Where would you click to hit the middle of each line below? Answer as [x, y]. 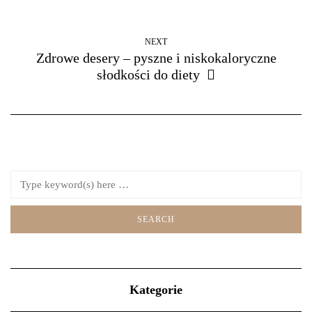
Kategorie [156, 289]
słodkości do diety [148, 74]
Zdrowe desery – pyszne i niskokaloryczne [156, 57]
